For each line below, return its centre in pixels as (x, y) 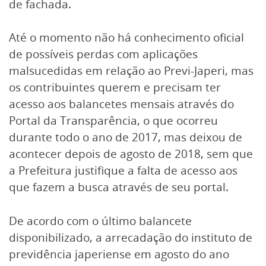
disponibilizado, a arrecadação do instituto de (131, 238)
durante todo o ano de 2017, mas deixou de (126, 137)
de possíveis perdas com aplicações (103, 54)
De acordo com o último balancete (100, 221)
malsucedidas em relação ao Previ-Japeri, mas (131, 71)
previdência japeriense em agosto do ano (119, 254)
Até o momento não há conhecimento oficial (126, 38)
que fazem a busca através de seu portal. (119, 187)
